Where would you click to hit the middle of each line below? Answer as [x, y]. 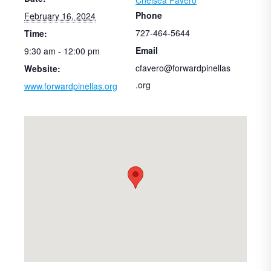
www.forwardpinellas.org [71, 86]
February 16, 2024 [60, 15]
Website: [42, 68]
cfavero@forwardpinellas [183, 67]
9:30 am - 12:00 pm [62, 51]
